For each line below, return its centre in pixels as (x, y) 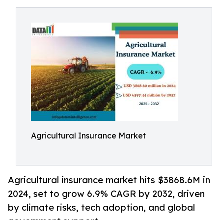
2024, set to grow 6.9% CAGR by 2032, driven (106, 194)
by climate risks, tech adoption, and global (101, 207)
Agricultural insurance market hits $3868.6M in (109, 180)
